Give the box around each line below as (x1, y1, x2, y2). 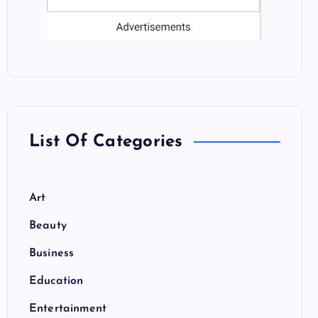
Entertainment (29, 302, 107, 314)
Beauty (29, 219, 67, 231)
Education (29, 275, 84, 287)
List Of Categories (29, 133, 183, 150)
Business (29, 247, 75, 259)
